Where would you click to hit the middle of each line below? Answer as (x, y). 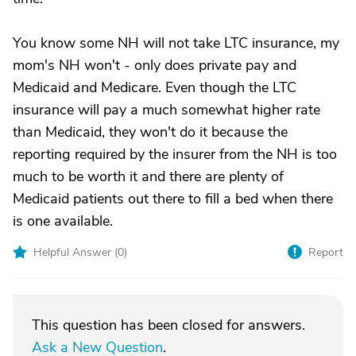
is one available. (63, 221)
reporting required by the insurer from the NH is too (175, 154)
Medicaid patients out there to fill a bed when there (173, 199)
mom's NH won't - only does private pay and (155, 65)
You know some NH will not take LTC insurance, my (176, 43)
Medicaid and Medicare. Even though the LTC (155, 87)
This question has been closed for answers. (168, 325)
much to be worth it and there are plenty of (148, 176)
